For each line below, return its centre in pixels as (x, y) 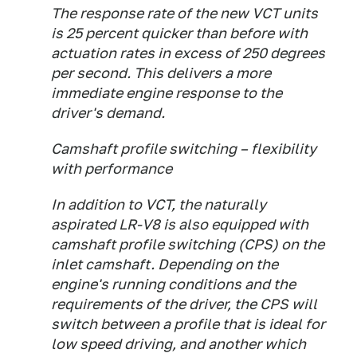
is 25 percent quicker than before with (179, 33)
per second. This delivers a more (161, 73)
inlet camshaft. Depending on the (165, 264)
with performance (112, 169)
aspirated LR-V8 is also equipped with (180, 224)
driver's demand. (108, 113)
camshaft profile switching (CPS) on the (188, 244)
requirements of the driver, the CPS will (184, 304)
